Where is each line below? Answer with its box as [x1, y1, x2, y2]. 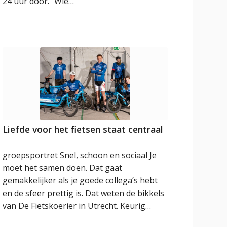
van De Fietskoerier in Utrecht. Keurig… [3, 200, 152, 212]
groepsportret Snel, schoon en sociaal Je [3, 149, 157, 161]
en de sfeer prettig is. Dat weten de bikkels [3, 187, 165, 199]
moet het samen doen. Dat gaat [3, 162, 123, 174]
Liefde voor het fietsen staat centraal [3, 123, 164, 136]
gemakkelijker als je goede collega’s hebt [3, 175, 158, 186]
